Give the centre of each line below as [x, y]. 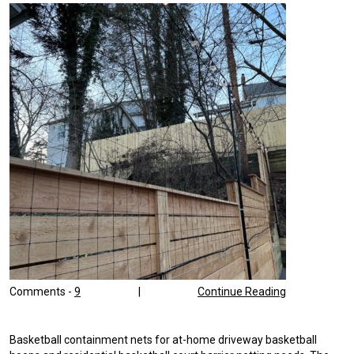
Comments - [42, 291]
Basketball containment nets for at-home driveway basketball [163, 339]
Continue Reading [242, 291]
